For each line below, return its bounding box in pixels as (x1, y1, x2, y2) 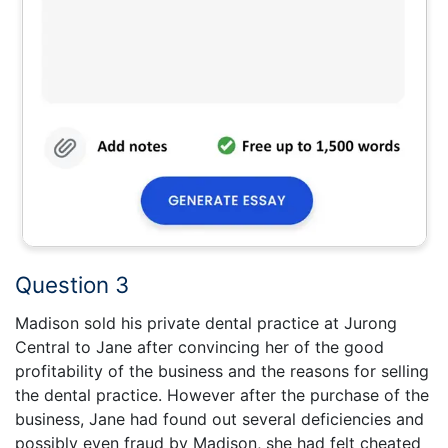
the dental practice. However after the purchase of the (15, 385, 429, 406)
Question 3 (15, 270, 129, 298)
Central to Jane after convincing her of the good (15, 337, 384, 358)
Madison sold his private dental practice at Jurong (15, 313, 397, 334)
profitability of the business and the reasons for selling (15, 361, 429, 382)
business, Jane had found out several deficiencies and (15, 409, 424, 430)
